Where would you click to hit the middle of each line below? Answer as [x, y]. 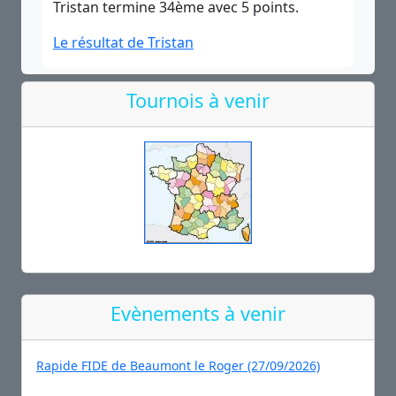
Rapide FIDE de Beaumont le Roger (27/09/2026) [178, 366]
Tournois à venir [198, 100]
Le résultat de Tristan [123, 42]
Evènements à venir [198, 313]
